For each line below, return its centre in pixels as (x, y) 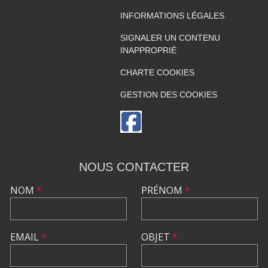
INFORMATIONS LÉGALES (172, 15)
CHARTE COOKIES (157, 72)
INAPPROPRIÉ (148, 50)
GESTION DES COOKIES (168, 94)
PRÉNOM (163, 190)
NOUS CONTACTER (134, 167)
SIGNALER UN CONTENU (170, 37)
